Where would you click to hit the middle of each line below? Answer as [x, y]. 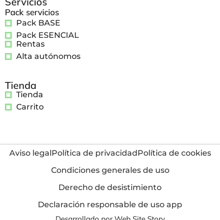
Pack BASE [38, 23]
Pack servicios [32, 12]
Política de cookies [174, 153]
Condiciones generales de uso [110, 170]
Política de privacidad [94, 153]
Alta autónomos [48, 56]
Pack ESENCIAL [47, 35]
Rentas [30, 44]
